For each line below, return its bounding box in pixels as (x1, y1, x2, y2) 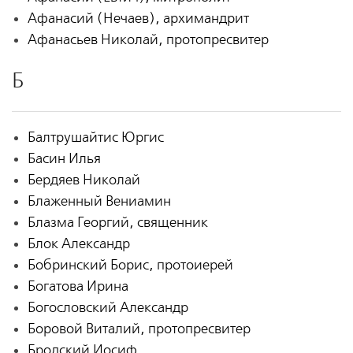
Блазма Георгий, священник (27, 214, 208, 231)
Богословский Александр (27, 299, 188, 316)
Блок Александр (27, 235, 130, 252)
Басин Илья (27, 150, 101, 167)
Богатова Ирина (27, 277, 128, 295)
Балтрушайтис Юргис (27, 128, 164, 146)
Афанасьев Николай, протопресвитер (27, 31, 269, 48)
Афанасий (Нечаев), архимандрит (27, 9, 249, 27)
